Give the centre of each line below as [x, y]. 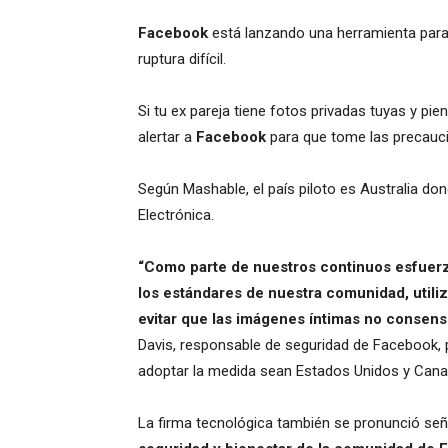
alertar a [167, 137]
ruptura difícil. [182, 59]
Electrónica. [176, 215]
